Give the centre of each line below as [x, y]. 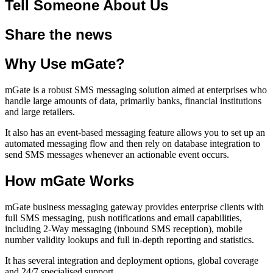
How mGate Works [69, 180]
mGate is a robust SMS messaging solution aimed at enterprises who [136, 90]
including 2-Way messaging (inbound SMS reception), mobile [124, 229]
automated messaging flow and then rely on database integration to [133, 143]
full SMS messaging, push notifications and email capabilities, [123, 218]
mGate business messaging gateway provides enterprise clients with [134, 207]
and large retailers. [40, 112]
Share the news [58, 34]
